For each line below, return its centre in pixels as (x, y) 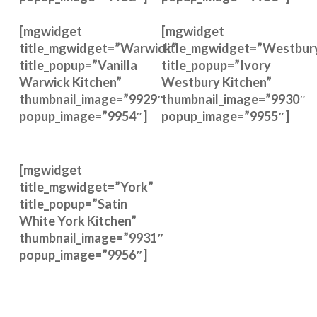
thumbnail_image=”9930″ (234, 99)
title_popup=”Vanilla (78, 65)
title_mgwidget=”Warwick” (98, 48)
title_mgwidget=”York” (86, 187)
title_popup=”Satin (73, 204)
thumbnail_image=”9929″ (91, 99)
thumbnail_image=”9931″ (91, 238)
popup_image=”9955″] (225, 116)
